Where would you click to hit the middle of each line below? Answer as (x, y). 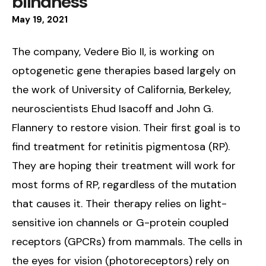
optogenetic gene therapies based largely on (124, 71)
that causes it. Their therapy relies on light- (119, 204)
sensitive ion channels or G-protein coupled (120, 223)
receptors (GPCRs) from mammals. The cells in (127, 242)
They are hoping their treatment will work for (124, 166)
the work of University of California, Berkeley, (121, 90)
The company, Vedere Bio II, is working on (113, 52)
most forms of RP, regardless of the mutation (124, 185)
